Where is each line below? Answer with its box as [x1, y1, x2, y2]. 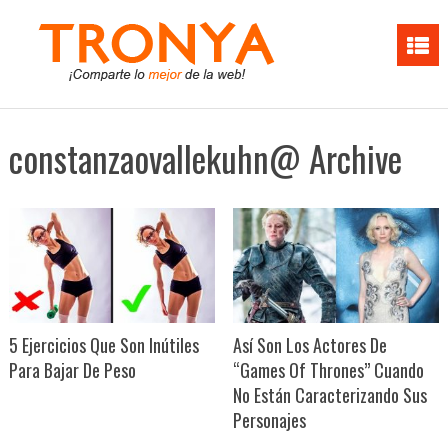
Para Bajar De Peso [8, 356, 136, 383]
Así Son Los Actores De [232, 331, 387, 358]
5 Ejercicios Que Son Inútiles [8, 331, 199, 358]
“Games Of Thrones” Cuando [232, 356, 424, 383]
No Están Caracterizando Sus [232, 381, 427, 408]
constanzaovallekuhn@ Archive [8, 132, 402, 184]
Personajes [232, 406, 306, 433]
